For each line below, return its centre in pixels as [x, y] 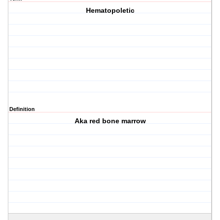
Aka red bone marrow [110, 121]
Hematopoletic [110, 11]
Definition [22, 109]
